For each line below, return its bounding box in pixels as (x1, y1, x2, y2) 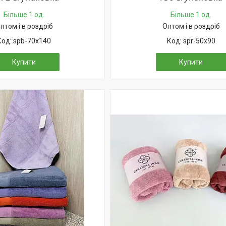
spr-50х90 (183, 37, 215, 45)
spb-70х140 (13, 37, 51, 45)
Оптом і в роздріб (162, 22, 220, 30)
